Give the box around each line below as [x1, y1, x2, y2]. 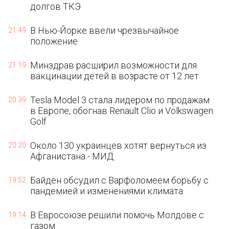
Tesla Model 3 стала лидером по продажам [30, 95, 210, 105]
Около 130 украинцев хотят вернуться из [30, 140, 207, 151]
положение [30, 36, 78, 47]
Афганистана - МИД [30, 151, 114, 162]
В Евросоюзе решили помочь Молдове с [30, 210, 204, 220]
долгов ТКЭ [30, 1, 81, 12]
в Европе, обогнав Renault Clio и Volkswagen [30, 105, 214, 116]
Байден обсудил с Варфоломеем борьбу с [30, 175, 209, 186]
